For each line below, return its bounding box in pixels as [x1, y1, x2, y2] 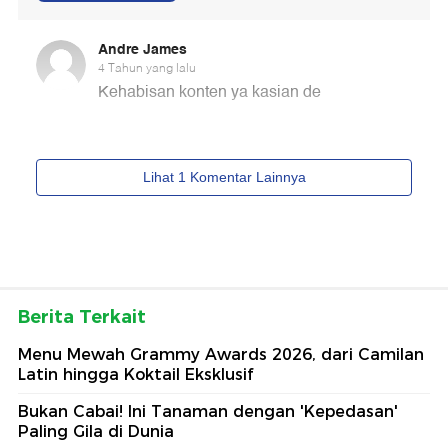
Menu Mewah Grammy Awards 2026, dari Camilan [18, 344, 424, 364]
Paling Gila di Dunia [18, 421, 174, 441]
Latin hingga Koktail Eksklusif [18, 364, 253, 384]
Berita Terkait [18, 305, 146, 328]
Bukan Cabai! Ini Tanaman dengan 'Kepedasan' [18, 401, 398, 421]
